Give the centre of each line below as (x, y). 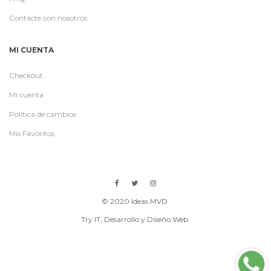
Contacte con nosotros (48, 18)
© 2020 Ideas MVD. (135, 201)
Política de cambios (43, 114)
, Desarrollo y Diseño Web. (145, 220)
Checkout (26, 76)
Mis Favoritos (32, 134)
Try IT (91, 220)
